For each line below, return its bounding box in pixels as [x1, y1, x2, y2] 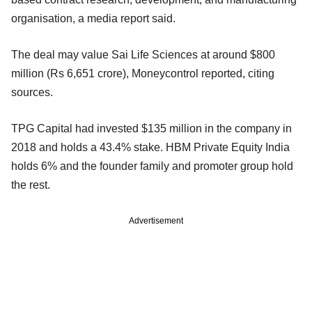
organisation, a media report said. [11, 12, 175, 24]
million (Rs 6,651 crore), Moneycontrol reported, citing [11, 67, 274, 79]
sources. [11, 86, 53, 98]
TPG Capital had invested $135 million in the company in [11, 122, 292, 134]
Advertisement [129, 215, 183, 226]
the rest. [11, 178, 50, 191]
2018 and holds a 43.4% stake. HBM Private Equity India [11, 141, 290, 153]
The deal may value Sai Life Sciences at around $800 [11, 48, 275, 61]
